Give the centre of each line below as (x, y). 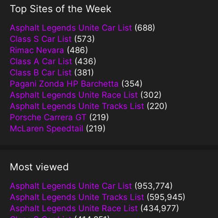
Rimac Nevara (37, 50)
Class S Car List (41, 39)
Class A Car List (41, 61)
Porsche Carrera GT (48, 117)
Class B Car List (41, 72)
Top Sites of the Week (61, 9)
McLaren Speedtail (46, 128)
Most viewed (39, 167)
